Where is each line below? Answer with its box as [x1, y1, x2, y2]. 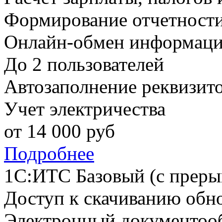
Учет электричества [4, 98, 166, 120]
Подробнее [4, 143, 94, 165]
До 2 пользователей [4, 54, 164, 75]
